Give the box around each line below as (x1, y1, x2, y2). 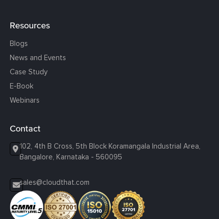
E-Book (10, 81, 33, 90)
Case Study (10, 67, 47, 76)
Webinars (10, 95, 40, 105)
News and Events (10, 53, 66, 62)
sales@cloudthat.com (20, 177, 89, 187)
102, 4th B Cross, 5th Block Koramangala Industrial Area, (20, 141, 200, 151)
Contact (10, 123, 41, 133)
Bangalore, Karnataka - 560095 (20, 152, 122, 161)
